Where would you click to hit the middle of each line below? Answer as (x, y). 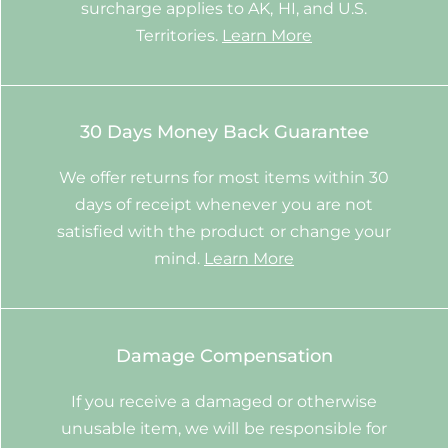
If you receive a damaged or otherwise (224, 401)
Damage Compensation (224, 355)
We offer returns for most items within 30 (224, 178)
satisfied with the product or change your (224, 232)
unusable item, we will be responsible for (224, 428)
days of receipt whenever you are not (224, 205)
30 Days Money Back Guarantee (224, 132)
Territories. (178, 35)
